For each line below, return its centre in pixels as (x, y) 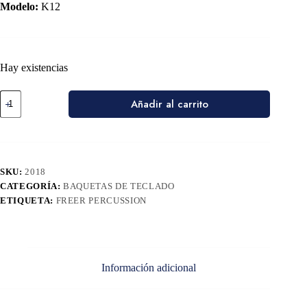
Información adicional (149, 268)
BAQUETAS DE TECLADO (119, 186)
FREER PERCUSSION (101, 200)
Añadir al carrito (169, 104)
